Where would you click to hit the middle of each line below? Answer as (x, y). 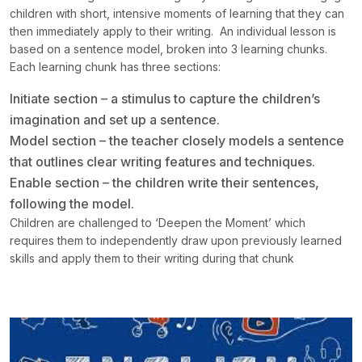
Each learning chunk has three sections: (115, 67)
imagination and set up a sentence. (115, 120)
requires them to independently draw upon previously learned (176, 240)
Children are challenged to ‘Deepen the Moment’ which (158, 223)
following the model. (72, 204)
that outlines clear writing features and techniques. (162, 162)
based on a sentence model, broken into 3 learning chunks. (168, 49)
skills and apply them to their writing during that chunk (152, 258)
